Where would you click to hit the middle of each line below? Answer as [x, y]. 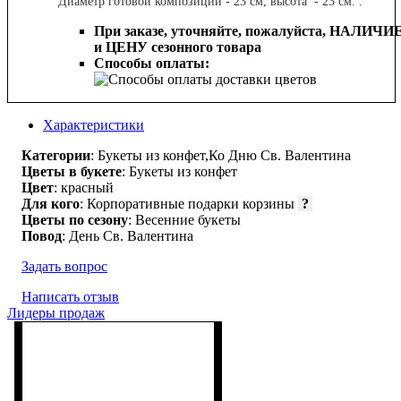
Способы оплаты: [152, 63]
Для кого [51, 203]
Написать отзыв [70, 296]
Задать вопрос [64, 266]
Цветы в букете [72, 171]
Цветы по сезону [75, 219]
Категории [56, 155]
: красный [84, 187]
